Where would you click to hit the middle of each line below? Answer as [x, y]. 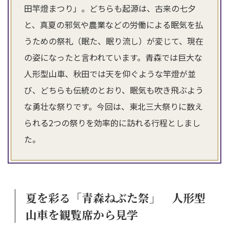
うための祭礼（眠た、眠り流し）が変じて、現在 [114, 41]
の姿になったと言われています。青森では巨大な [113, 57]
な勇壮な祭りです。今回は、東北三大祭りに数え [113, 106]
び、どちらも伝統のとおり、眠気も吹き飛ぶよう [114, 90]
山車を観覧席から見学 [82, 214]
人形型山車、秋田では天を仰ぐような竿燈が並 [110, 73]
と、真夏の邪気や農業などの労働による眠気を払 [114, 24]
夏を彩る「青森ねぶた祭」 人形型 [116, 197]
